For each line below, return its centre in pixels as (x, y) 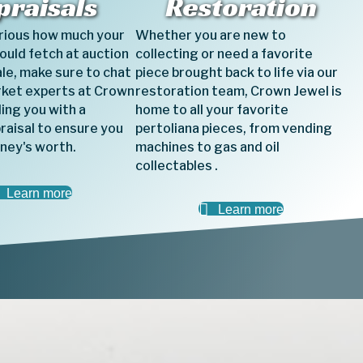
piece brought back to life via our (237, 73)
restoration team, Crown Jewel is (239, 91)
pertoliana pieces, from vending (234, 128)
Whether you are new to (211, 35)
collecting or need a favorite (224, 54)
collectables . (177, 166)
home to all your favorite (212, 110)
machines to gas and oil (208, 147)
